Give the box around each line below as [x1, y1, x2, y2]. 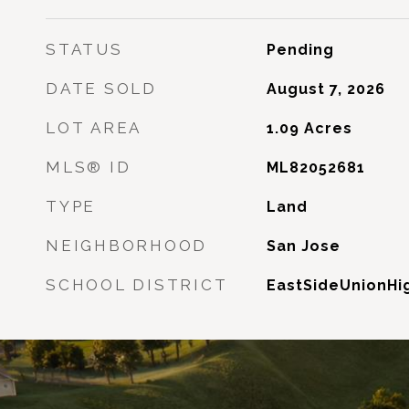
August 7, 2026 [266, 80, 385, 98]
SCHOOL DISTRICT [46, 276, 228, 294]
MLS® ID [46, 158, 131, 176]
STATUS [46, 40, 123, 58]
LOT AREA [46, 119, 142, 137]
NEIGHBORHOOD [46, 236, 207, 255]
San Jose [266, 237, 341, 255]
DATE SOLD [46, 79, 157, 98]
